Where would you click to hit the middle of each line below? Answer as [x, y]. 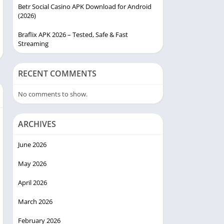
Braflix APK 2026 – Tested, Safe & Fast [73, 35]
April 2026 [32, 183]
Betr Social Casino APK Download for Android [85, 7]
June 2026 [32, 145]
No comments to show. [53, 94]
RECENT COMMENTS [57, 74]
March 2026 [35, 202]
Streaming [33, 44]
